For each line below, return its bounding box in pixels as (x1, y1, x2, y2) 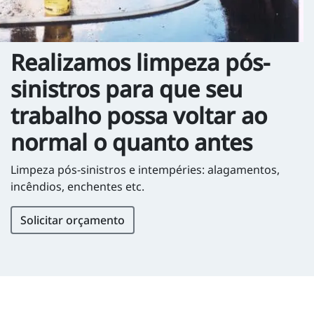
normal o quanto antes (11, 126, 252, 157)
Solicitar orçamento (20, 212, 125, 228)
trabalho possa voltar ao (11, 100, 267, 130)
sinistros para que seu (11, 73, 243, 104)
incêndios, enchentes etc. (11, 178, 144, 194)
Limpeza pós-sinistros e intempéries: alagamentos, (11, 161, 280, 177)
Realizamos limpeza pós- (11, 46, 270, 77)
